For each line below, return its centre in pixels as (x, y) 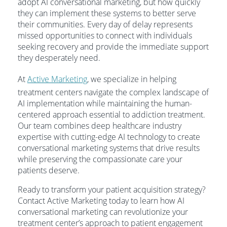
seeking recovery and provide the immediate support (113, 47)
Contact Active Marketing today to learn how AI (101, 201)
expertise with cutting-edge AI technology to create (109, 137)
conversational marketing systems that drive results (109, 148)
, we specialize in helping (132, 79)
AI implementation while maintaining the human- (105, 103)
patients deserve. (49, 170)
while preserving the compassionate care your (100, 159)
